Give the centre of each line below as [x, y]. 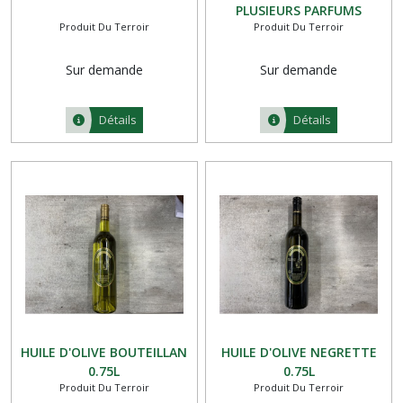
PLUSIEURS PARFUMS [299, 10]
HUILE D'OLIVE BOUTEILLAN [104, 352]
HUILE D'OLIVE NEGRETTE [299, 352]
